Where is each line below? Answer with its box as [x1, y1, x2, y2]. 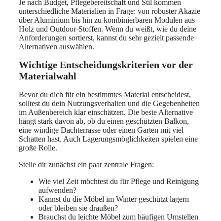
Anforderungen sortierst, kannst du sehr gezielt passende [19, 33, 194, 42]
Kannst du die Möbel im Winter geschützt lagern [38, 195, 189, 203]
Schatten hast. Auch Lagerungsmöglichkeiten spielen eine [19, 135, 198, 143]
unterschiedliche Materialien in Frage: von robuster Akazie [19, 6, 200, 15]
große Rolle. [19, 144, 57, 152]
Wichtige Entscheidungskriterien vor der [19, 59, 193, 71]
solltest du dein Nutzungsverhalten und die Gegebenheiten [19, 99, 200, 108]
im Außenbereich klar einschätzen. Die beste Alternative [19, 108, 193, 116]
